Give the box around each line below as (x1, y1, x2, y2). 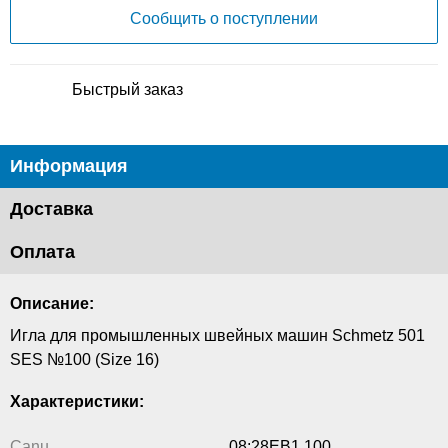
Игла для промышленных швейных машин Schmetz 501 (10, 327, 425, 345)
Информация (10, 156, 128, 177)
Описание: (10, 295, 94, 313)
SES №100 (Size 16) (10, 351, 159, 369)
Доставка (10, 199, 93, 220)
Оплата (10, 242, 75, 263)
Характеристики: (10, 393, 144, 411)
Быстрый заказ (71, 81, 183, 99)
